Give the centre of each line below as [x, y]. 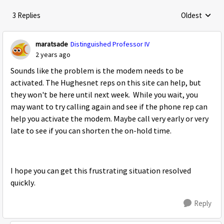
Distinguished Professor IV [110, 44]
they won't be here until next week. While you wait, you [104, 95]
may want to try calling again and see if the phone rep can [109, 107]
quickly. [24, 183]
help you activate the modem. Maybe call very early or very [109, 119]
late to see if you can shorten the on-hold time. [92, 131]
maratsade [52, 44]
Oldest [191, 15]
